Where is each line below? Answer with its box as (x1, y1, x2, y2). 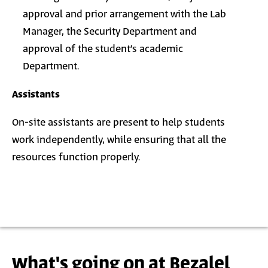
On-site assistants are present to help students (12, 115, 225, 130)
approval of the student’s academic (23, 42, 183, 56)
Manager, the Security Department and (23, 25, 197, 39)
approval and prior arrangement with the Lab (23, 7, 226, 22)
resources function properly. (12, 150, 140, 165)
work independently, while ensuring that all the (12, 133, 226, 147)
